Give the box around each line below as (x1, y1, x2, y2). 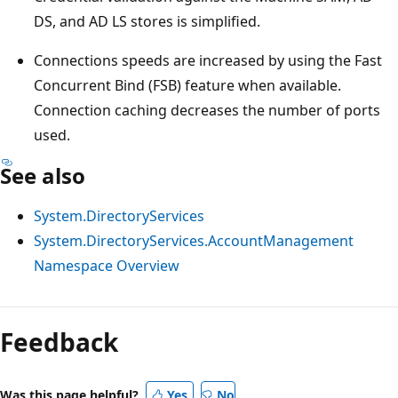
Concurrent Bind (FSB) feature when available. (34, 75, 341, 95)
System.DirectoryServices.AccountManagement (34, 230, 354, 251)
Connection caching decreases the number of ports (34, 99, 380, 120)
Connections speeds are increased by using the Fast (34, 50, 382, 70)
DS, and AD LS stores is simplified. (34, 11, 260, 31)
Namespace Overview (34, 255, 179, 275)
